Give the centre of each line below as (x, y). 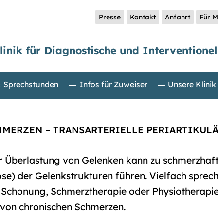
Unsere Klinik (192, 84)
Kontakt (143, 17)
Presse (110, 17)
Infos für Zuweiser (113, 84)
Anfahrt (178, 17)
